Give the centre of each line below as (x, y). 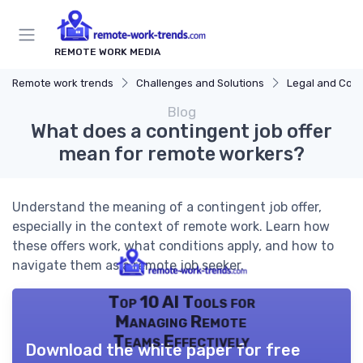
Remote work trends (63, 83)
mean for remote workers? (181, 154)
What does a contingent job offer (181, 132)
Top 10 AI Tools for (181, 303)
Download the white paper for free (163, 350)
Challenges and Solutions (200, 83)
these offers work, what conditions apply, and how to (173, 246)
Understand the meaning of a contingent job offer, (167, 207)
